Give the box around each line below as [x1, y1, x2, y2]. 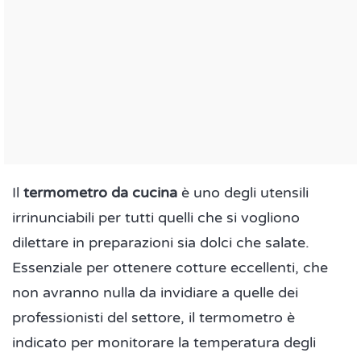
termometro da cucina [23, 184, 177, 202]
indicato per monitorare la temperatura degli [12, 334, 316, 352]
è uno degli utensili [177, 184, 309, 202]
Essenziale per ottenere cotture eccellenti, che [12, 259, 328, 277]
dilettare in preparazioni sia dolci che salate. [12, 234, 309, 252]
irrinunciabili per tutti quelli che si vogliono [12, 209, 300, 227]
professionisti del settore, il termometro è [12, 309, 295, 327]
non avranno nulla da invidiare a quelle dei [12, 284, 298, 302]
